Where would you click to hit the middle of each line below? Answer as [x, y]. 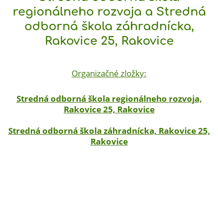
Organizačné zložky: [109, 73]
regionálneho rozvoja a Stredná [109, 12]
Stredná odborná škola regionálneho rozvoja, [109, 98]
